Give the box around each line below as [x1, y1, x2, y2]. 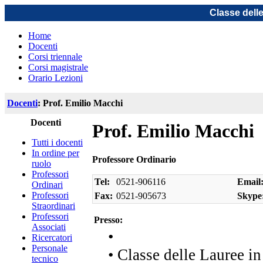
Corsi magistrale [28, 62, 88, 72]
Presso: [94, 215, 123, 225]
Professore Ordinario [92, 154, 176, 165]
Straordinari [32, 201, 75, 211]
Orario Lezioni [28, 73, 83, 83]
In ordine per [32, 148, 79, 158]
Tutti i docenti [32, 137, 83, 147]
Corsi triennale [28, 52, 82, 62]
